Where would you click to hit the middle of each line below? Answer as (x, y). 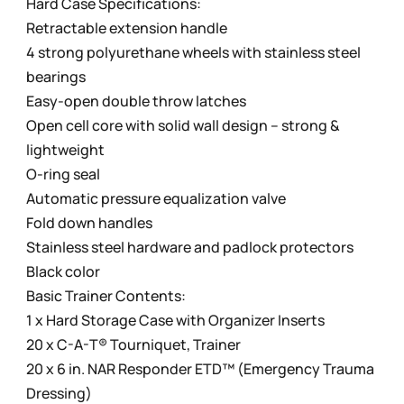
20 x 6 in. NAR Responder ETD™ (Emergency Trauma (201, 368)
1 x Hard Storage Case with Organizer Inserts (176, 320)
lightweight (66, 149)
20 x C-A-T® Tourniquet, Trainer (134, 344)
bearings (56, 76)
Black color (64, 271)
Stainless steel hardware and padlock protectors (190, 247)
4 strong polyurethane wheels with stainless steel (194, 52)
